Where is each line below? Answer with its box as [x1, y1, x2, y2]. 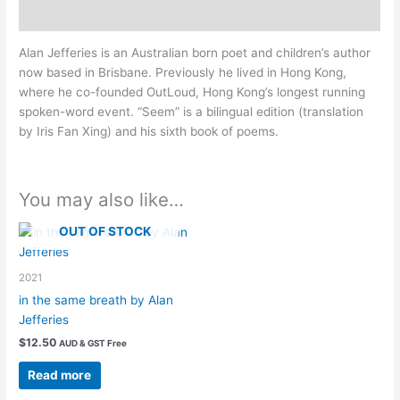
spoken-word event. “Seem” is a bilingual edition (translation [19, 104, 364, 120]
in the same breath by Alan [19, 293, 174, 308]
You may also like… [19, 188, 185, 212]
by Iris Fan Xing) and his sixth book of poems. [19, 124, 279, 139]
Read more [28, 367, 92, 382]
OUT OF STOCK [59, 224, 152, 239]
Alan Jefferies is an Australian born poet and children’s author [19, 46, 371, 61]
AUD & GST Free [59, 337, 128, 349]
